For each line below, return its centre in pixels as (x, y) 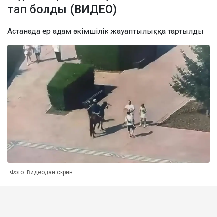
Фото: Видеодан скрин (41, 172)
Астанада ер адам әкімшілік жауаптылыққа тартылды (106, 31)
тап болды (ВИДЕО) (62, 9)
